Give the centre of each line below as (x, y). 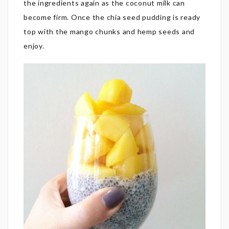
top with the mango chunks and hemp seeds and (109, 31)
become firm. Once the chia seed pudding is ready (112, 17)
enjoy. (34, 45)
